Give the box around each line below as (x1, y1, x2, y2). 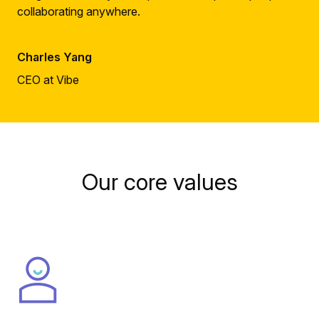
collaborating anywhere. (17, 4, 140, 19)
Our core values (81, 168, 238, 196)
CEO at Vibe (17, 73, 79, 87)
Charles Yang (17, 50, 92, 64)
